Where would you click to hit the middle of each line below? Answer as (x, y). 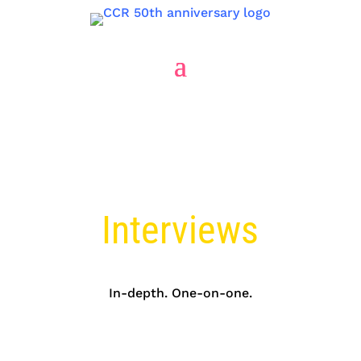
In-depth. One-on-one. (180, 293)
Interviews (180, 230)
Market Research (180, 191)
